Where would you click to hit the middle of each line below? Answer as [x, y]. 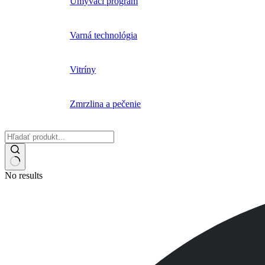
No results [24, 176]
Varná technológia [104, 35]
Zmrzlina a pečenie [105, 104]
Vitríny [83, 70]
